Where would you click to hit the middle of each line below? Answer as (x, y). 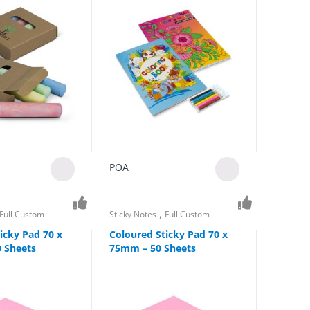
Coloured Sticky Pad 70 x (168, 234)
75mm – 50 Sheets (152, 248)
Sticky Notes (133, 215)
